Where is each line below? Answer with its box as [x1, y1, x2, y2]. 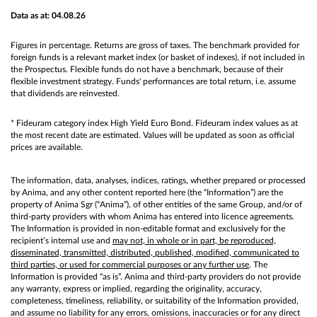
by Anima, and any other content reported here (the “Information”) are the [11, 188, 283, 197]
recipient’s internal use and [11, 236, 113, 245]
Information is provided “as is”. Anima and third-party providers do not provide [11, 272, 301, 281]
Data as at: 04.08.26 [11, 11, 86, 20]
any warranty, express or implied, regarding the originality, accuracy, [11, 284, 262, 293]
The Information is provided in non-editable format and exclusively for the [11, 224, 285, 233]
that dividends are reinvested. [11, 88, 120, 98]
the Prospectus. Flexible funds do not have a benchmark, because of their [11, 64, 283, 74]
